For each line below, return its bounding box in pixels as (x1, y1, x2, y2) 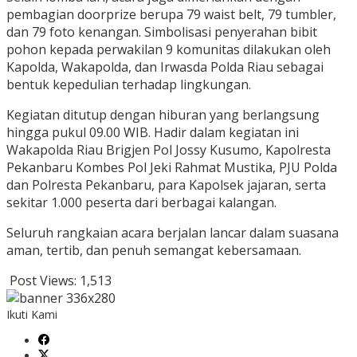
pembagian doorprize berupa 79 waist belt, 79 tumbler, (6, 6, 336, 24)
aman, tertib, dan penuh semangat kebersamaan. (6, 241, 301, 260)
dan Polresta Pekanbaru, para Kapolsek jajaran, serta (6, 176, 326, 194)
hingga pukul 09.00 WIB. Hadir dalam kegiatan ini (6, 124, 299, 142)
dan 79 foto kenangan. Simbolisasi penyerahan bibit (6, 23, 317, 41)
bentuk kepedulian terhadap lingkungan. (6, 76, 251, 94)
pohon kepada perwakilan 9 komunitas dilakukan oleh (6, 41, 331, 59)
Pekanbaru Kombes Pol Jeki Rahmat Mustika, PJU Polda (6, 159, 337, 177)
